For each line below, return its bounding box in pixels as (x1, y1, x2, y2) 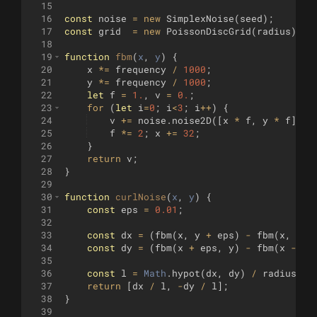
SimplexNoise (166, 13, 234, 25)
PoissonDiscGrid (166, 25, 251, 38)
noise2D (172, 115, 212, 127)
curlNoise (115, 191, 166, 203)
